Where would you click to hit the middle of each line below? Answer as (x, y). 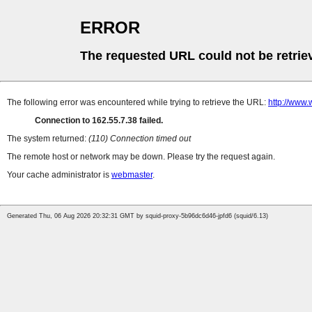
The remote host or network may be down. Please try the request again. (141, 157)
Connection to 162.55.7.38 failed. (99, 121)
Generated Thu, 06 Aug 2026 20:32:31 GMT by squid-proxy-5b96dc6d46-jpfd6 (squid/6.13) (138, 216)
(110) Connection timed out (140, 139)
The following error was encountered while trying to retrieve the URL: (138, 103)
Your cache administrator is (59, 175)
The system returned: (48, 139)
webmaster (132, 175)
